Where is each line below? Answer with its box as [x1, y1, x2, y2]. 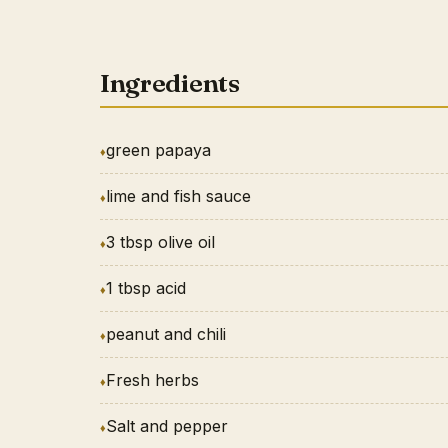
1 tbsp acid [106, 277, 186, 298]
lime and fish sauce [106, 185, 251, 206]
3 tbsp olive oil [106, 231, 215, 252]
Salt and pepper [106, 415, 228, 436]
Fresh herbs [106, 369, 199, 390]
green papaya [106, 139, 211, 160]
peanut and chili [106, 323, 226, 344]
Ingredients [100, 66, 240, 99]
